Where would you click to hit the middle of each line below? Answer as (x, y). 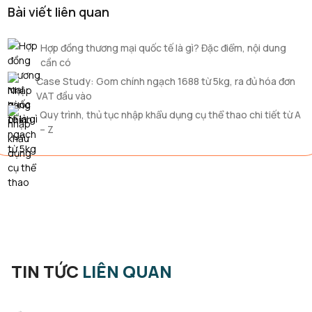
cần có (56, 62)
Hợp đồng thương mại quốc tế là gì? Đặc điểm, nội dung (163, 48)
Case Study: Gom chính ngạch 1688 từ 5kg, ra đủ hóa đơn (166, 81)
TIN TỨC (47, 271)
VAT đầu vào (64, 96)
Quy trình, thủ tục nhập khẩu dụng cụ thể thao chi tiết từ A (170, 115)
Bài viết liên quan (58, 12)
